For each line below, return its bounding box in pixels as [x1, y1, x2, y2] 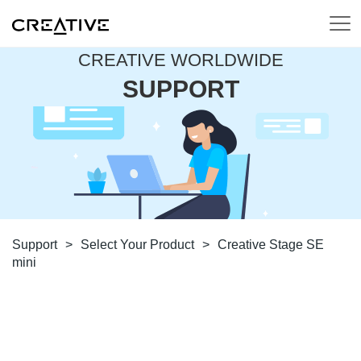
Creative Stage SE [218, 238, 324, 251]
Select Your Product [81, 238, 194, 251]
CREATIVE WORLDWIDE [77, 50, 284, 70]
